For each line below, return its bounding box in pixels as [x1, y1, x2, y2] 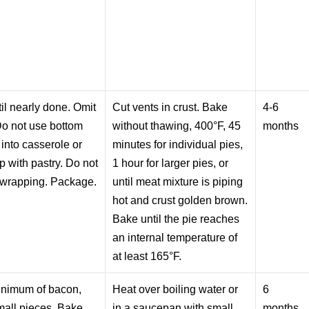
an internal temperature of [112, 231, 238, 243]
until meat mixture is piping [112, 175, 243, 188]
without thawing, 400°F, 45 [112, 119, 241, 132]
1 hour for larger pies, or [112, 157, 229, 169]
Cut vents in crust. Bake [112, 101, 228, 113]
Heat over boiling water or [112, 283, 239, 295]
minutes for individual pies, [112, 138, 243, 150]
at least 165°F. [112, 250, 182, 262]
